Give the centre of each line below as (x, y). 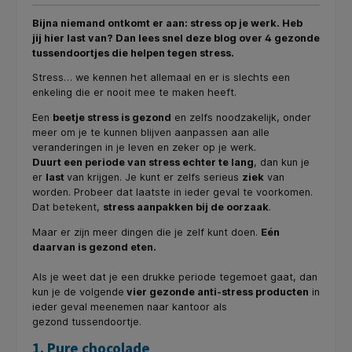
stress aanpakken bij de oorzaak (186, 207)
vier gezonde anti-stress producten (216, 292)
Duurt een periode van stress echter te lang (143, 163)
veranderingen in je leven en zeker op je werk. (144, 148)
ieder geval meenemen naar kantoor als (130, 307)
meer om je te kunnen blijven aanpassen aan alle (151, 133)
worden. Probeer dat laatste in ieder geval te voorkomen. (172, 192)
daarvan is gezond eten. (94, 247)
